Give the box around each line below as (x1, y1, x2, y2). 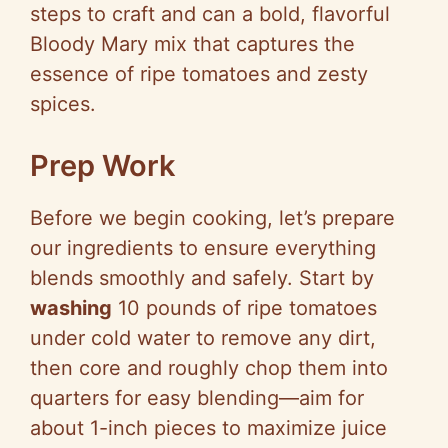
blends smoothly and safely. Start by (30, 266, 374, 291)
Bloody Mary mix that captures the (30, 32, 355, 57)
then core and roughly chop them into (30, 356, 388, 381)
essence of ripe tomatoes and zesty (30, 62, 368, 87)
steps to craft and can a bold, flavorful (30, 2, 390, 27)
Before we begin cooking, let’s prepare (30, 206, 395, 231)
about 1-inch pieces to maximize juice (30, 416, 387, 441)
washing (30, 296, 112, 321)
